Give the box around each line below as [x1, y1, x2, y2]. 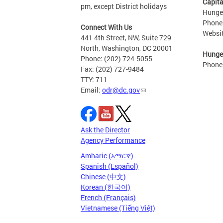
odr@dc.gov [102, 85, 140, 95]
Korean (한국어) [81, 182, 130, 192]
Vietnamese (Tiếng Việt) [81, 203, 155, 213]
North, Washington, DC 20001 [81, 43, 173, 53]
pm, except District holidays [81, 1, 167, 11]
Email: [81, 85, 102, 95]
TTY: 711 [81, 75, 108, 84]
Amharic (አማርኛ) [81, 151, 133, 160]
